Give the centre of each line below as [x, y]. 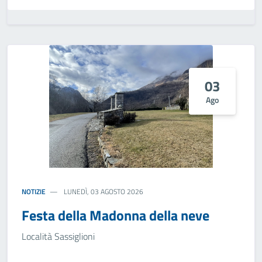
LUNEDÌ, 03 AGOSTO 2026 [103, 192]
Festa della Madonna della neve [116, 215]
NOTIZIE [34, 192]
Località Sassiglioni [58, 236]
